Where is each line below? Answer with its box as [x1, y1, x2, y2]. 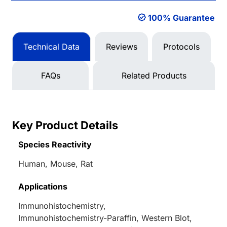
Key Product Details [12, 119, 118, 132]
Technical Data [23, 42, 80, 52]
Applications [18, 181, 67, 192]
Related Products [121, 70, 186, 81]
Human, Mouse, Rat [18, 159, 93, 169]
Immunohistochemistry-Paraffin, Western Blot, [18, 213, 192, 223]
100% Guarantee [148, 13, 215, 23]
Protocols [163, 42, 200, 52]
